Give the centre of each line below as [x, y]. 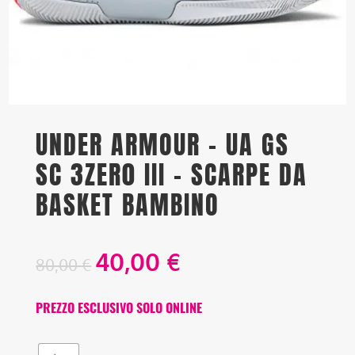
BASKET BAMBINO [128, 204]
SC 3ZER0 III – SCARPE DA [172, 174]
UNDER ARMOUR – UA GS [163, 144]
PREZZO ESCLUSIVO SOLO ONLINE [119, 307]
